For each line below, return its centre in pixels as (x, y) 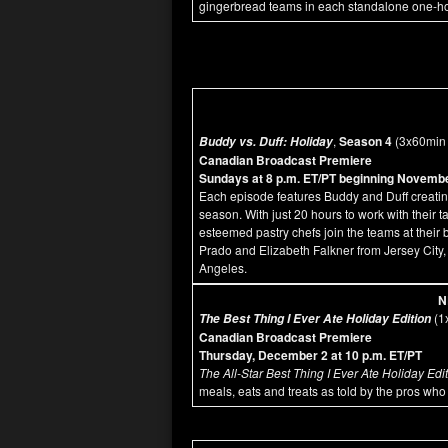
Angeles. (223, 267)
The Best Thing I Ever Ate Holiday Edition (316, 318)
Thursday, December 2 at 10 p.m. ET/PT (310, 355)
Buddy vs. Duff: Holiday (266, 141)
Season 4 (365, 141)
